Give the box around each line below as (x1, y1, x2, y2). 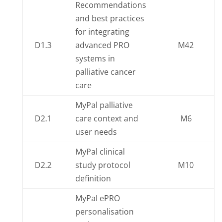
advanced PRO (75, 40, 129, 51)
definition (75, 173, 111, 184)
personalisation (75, 206, 134, 217)
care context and (75, 113, 138, 124)
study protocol (75, 160, 130, 170)
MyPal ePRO (75, 193, 120, 204)
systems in (75, 53, 115, 64)
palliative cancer (75, 66, 136, 77)
